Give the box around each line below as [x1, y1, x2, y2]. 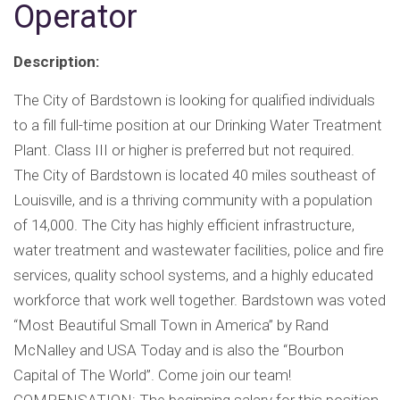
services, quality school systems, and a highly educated [13, 266, 373, 285]
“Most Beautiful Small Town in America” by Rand [13, 316, 329, 335]
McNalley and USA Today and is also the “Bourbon [13, 341, 344, 360]
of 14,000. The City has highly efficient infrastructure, [13, 216, 354, 235]
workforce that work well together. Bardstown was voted [13, 291, 386, 310]
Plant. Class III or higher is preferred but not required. [13, 141, 354, 160]
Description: [13, 53, 99, 71]
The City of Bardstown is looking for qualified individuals [13, 91, 375, 110]
